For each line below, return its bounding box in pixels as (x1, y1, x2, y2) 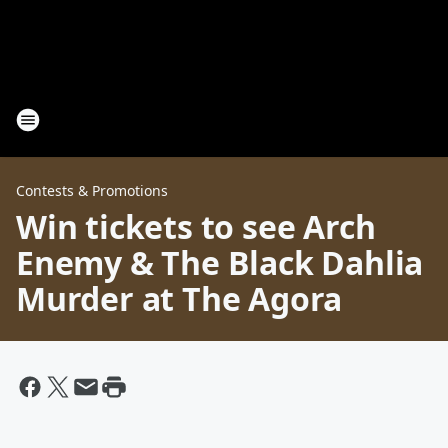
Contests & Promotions (16, 181, 168, 200)
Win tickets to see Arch (16, 205, 376, 248)
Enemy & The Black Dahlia (16, 241, 424, 284)
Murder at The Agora (16, 277, 343, 320)
